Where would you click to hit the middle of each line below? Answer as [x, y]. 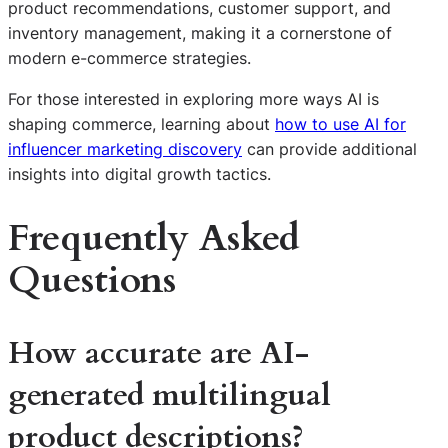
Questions [92, 280]
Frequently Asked [154, 238]
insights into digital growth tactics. [139, 173]
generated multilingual [169, 395]
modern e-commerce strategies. [129, 57]
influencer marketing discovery [125, 148]
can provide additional [329, 148]
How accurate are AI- [158, 353]
